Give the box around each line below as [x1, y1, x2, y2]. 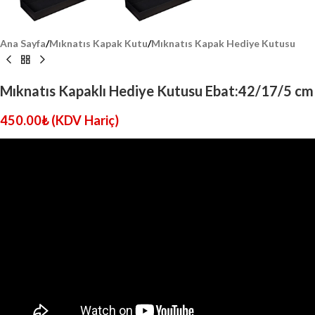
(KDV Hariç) [51, 112, 119, 129]
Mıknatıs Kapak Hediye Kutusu [151, 37, 295, 50]
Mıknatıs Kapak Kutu [49, 37, 148, 50]
